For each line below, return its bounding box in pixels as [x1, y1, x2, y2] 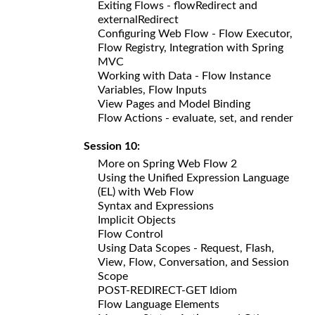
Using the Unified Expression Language [98, 172, 289, 184]
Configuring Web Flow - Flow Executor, [98, 27, 292, 39]
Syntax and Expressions [98, 200, 214, 212]
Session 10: [84, 140, 146, 152]
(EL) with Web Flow [98, 186, 194, 198]
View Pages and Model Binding [98, 98, 250, 110]
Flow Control [98, 228, 163, 240]
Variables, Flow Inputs [98, 84, 207, 96]
